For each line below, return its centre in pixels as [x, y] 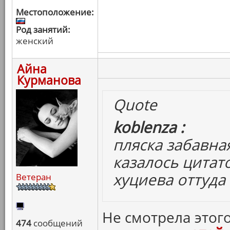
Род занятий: [43, 30]
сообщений [57, 223]
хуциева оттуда [169, 179]
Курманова [49, 80]
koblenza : [149, 127]
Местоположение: [55, 12]
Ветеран [34, 177]
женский [35, 41]
